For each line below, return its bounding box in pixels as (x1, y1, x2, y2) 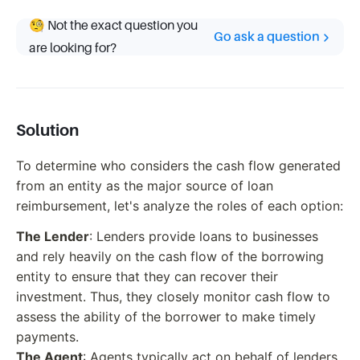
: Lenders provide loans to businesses (89, 227, 318, 244)
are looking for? (29, 41, 117, 55)
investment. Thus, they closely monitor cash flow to (16, 288, 330, 305)
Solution (16, 121, 79, 139)
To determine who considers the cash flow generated (16, 157, 341, 174)
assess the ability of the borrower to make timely (16, 308, 316, 325)
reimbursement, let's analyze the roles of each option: (16, 198, 343, 214)
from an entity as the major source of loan (16, 178, 273, 194)
